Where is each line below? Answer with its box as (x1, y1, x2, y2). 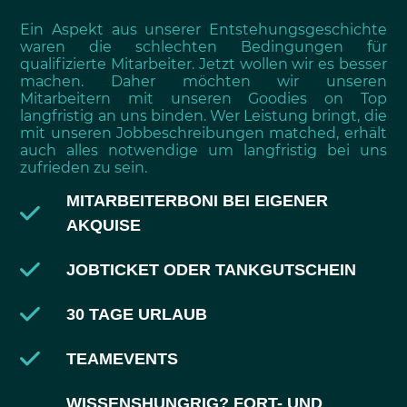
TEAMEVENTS (65, 350, 178, 369)
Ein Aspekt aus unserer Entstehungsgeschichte (20, 20, 387, 38)
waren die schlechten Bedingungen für (20, 37, 387, 55)
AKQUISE (65, 216, 141, 235)
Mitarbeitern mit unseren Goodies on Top (20, 89, 387, 107)
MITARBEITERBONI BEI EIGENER (65, 192, 328, 211)
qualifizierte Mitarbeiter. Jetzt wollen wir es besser (20, 55, 387, 73)
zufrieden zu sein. (20, 158, 148, 176)
